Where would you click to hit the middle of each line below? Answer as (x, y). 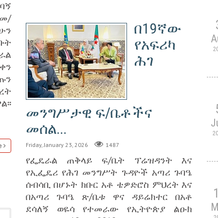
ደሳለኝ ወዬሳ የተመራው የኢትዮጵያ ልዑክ (109, 208)
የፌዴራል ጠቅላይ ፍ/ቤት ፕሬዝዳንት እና (109, 160)
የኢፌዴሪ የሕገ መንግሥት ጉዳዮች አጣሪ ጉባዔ (109, 172)
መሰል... (46, 128)
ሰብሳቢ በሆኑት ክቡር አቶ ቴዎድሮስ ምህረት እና (109, 184)
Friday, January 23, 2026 (57, 145)
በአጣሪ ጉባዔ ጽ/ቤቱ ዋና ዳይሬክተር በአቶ (109, 196)
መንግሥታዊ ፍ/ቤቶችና (89, 112)
